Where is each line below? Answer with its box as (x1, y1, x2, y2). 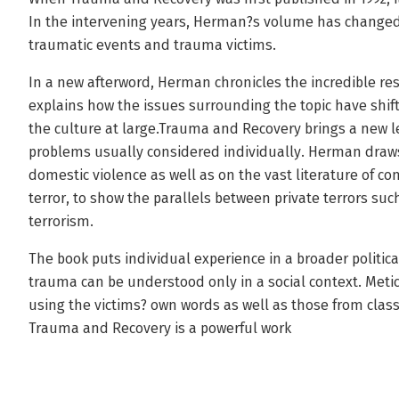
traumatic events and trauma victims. (28, 37, 276, 53)
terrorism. (28, 213, 94, 230)
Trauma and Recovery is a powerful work (28, 320, 291, 337)
